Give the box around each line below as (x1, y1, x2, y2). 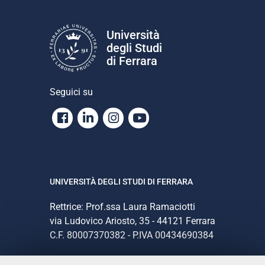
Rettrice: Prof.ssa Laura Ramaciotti (50, 201, 195, 213)
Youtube (145, 111, 192, 125)
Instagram (118, 111, 174, 125)
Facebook (67, 111, 122, 125)
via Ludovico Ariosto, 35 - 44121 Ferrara (50, 215, 215, 227)
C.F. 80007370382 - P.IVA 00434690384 (50, 230, 214, 241)
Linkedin (93, 111, 140, 125)
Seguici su (50, 86, 93, 98)
